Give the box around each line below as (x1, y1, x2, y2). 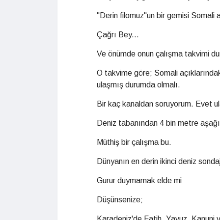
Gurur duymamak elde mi (97, 176, 182, 185)
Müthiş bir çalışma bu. (97, 138, 171, 146)
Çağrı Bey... (97, 30, 139, 39)
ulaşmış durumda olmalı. (97, 81, 180, 89)
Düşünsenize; (97, 195, 143, 204)
